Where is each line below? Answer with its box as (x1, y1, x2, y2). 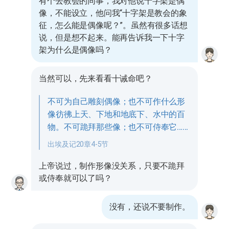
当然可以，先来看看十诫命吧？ (39, 74, 152, 83)
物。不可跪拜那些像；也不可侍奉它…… (48, 122, 188, 132)
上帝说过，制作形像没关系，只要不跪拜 (39, 161, 185, 171)
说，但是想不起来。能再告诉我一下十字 (39, 33, 185, 42)
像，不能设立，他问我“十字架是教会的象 (39, 8, 187, 18)
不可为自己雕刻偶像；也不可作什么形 (48, 97, 185, 106)
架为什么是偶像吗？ (39, 45, 112, 55)
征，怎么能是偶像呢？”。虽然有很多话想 (39, 20, 188, 30)
